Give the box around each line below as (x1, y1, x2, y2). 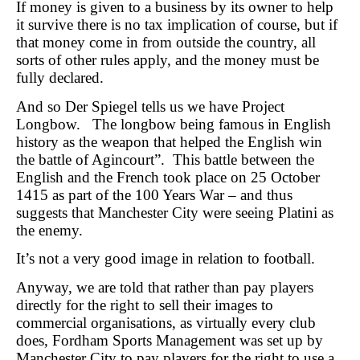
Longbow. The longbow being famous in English (16, 115, 331, 133)
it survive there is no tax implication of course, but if (16, 16, 337, 34)
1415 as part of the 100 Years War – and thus (16, 186, 292, 203)
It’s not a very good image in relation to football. (16, 250, 315, 268)
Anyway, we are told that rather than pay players (16, 278, 313, 296)
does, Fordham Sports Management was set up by (16, 331, 323, 349)
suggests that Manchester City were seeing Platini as (16, 203, 333, 221)
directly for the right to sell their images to (16, 296, 273, 313)
